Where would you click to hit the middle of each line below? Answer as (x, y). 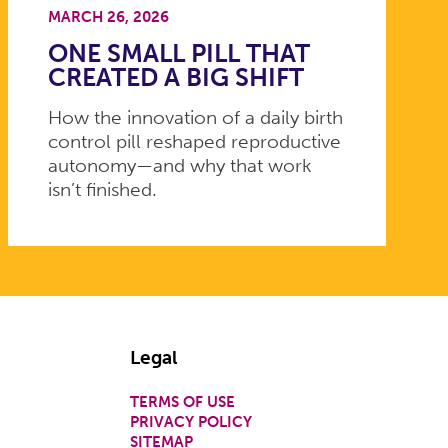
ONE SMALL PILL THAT (178, 53)
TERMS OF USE (183, 401)
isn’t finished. (102, 189)
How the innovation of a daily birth (195, 117)
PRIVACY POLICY (191, 421)
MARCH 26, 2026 (108, 17)
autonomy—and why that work (179, 165)
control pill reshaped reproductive (194, 141)
